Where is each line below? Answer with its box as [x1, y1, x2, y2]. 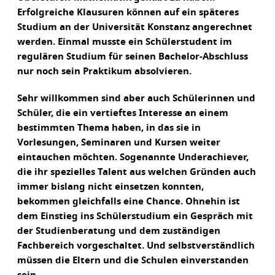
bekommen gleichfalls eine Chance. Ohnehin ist [17, 197, 240, 207]
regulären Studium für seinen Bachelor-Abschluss [17, 52, 248, 62]
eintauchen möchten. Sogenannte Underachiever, [17, 153, 249, 163]
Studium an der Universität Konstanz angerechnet [17, 23, 252, 33]
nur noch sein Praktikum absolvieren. [17, 67, 192, 77]
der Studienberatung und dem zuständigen [17, 227, 220, 236]
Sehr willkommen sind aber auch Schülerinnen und [17, 94, 255, 104]
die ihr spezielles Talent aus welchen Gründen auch [17, 168, 256, 177]
